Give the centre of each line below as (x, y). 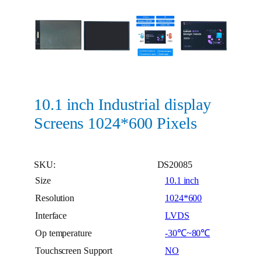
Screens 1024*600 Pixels (116, 123)
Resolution (55, 198)
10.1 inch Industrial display (123, 105)
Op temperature (63, 233)
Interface (51, 216)
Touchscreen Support (74, 251)
